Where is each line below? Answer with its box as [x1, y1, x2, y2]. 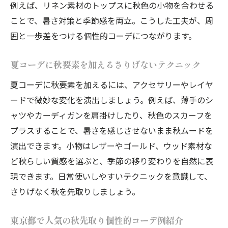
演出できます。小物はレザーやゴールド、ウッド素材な [10, 139, 212, 152]
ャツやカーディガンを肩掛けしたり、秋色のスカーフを [10, 108, 212, 121]
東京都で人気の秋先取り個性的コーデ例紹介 [10, 214, 183, 226]
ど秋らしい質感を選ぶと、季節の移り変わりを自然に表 [10, 154, 213, 167]
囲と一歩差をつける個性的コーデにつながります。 [10, 29, 196, 42]
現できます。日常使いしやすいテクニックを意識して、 [10, 169, 212, 182]
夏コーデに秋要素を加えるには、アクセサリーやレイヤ [10, 78, 213, 91]
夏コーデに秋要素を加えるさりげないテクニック [10, 59, 201, 71]
